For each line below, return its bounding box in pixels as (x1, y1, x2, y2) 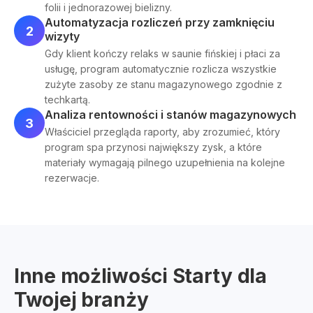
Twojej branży (14, 288, 149, 312)
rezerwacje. (45, 172, 99, 184)
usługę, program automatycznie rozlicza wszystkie (45, 63, 277, 75)
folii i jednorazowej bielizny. (45, 1, 172, 13)
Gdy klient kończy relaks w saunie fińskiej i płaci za (45, 48, 280, 59)
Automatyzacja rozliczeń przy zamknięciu (45, 15, 275, 29)
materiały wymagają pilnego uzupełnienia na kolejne (45, 156, 285, 168)
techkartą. (45, 94, 90, 105)
